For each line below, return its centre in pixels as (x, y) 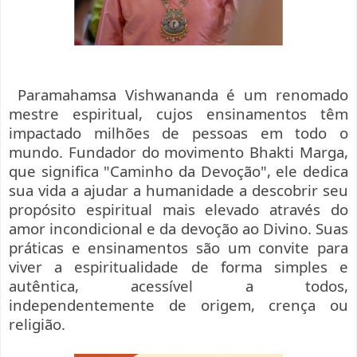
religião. (37, 324)
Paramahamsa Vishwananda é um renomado (183, 95)
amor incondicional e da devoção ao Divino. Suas (178, 229)
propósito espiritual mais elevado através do (178, 210)
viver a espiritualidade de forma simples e (178, 267)
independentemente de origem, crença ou (178, 305)
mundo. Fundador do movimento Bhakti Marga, (178, 152)
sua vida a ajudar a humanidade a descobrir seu (178, 190)
